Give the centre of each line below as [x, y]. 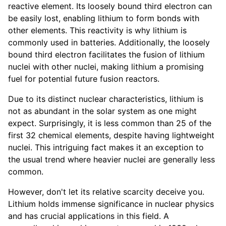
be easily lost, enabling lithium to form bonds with [104, 18]
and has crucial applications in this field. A [89, 216]
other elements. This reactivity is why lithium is [97, 31]
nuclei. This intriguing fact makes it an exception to [106, 148]
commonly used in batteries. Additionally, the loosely [109, 43]
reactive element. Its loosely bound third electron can [110, 6]
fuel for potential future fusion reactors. [84, 79]
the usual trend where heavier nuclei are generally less [111, 160]
